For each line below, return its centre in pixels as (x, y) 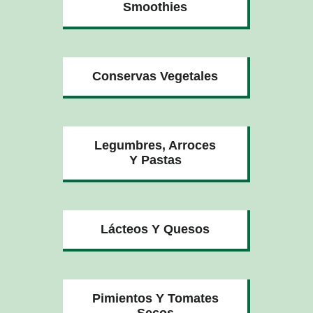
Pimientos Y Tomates (155, 298)
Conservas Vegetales (155, 76)
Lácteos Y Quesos (155, 229)
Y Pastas (155, 160)
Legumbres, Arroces (155, 145)
